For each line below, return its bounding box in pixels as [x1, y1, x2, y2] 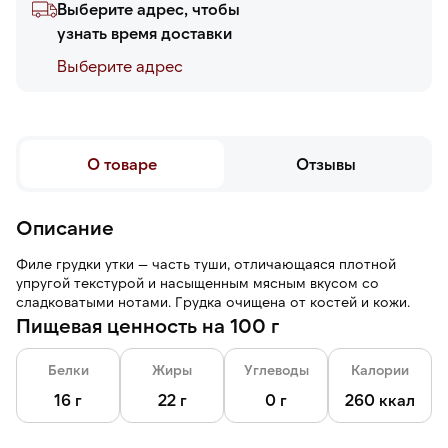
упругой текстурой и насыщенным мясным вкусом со [16, 274, 379, 291]
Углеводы [243, 361, 309, 378]
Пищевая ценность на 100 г [16, 313, 279, 337]
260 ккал [345, 390, 415, 409]
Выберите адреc [57, 56, 183, 75]
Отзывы [296, 154, 356, 173]
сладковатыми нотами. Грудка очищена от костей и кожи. [16, 293, 410, 310]
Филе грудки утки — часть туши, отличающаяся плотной [16, 255, 396, 272]
